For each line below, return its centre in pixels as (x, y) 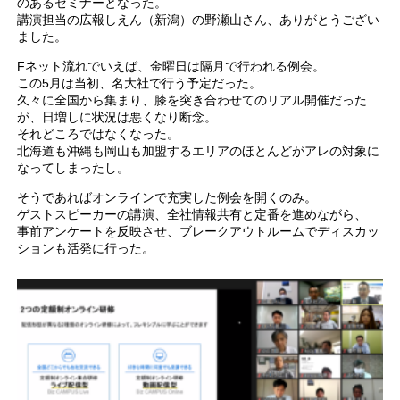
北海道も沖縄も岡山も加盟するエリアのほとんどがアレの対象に (199, 150)
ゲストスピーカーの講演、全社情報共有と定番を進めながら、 (192, 214)
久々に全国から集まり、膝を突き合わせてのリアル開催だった (192, 100)
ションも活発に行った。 (86, 248)
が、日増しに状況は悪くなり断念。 (117, 117)
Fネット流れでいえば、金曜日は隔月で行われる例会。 (171, 66)
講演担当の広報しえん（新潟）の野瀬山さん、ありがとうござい (199, 19)
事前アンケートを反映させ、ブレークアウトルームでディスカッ (199, 231)
